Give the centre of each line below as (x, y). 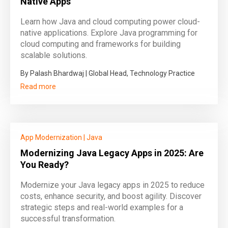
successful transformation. (68, 219)
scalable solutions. (54, 55)
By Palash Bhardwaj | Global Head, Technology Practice (108, 73)
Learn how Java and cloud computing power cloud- (110, 22)
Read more (38, 87)
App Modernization (51, 137)
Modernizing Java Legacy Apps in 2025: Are (112, 153)
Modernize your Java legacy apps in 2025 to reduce (112, 185)
